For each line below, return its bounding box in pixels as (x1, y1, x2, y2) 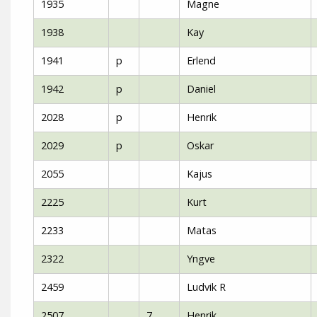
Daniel (187, 82, 216, 96)
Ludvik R (187, 280, 226, 294)
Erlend (187, 54, 216, 67)
